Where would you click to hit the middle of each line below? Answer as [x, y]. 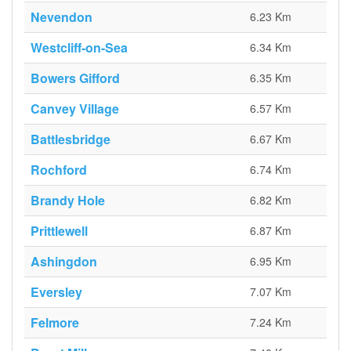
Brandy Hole [68, 200]
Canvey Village [75, 109]
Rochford [59, 170]
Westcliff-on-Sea [79, 47]
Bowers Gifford [75, 78]
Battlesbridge [71, 139]
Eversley [56, 292]
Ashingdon [64, 261]
